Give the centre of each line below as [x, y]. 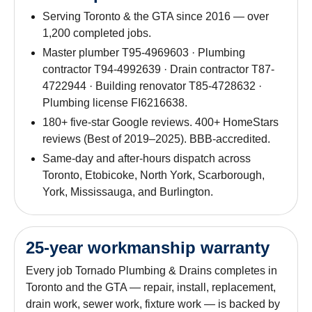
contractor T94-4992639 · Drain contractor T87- [158, 69]
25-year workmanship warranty [148, 247]
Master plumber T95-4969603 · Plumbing [144, 52]
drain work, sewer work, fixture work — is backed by [153, 304]
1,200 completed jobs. [97, 33]
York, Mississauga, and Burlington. [128, 192]
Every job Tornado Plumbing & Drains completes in [151, 270]
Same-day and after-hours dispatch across [147, 158]
